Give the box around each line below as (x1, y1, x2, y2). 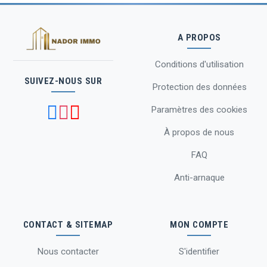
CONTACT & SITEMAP (23, 219, 113, 231)
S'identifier (179, 246, 219, 257)
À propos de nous (164, 127, 234, 138)
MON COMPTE (170, 219, 228, 231)
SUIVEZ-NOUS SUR (24, 76, 103, 87)
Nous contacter (37, 246, 99, 257)
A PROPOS (177, 32, 221, 44)
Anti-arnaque (173, 172, 225, 184)
